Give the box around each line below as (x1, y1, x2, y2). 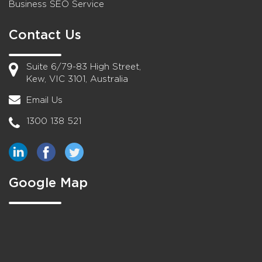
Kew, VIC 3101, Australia (26, 75, 128, 84)
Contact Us (9, 29, 81, 42)
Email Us (26, 96, 63, 105)
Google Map (9, 177, 88, 190)
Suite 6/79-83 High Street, (26, 63, 141, 72)
